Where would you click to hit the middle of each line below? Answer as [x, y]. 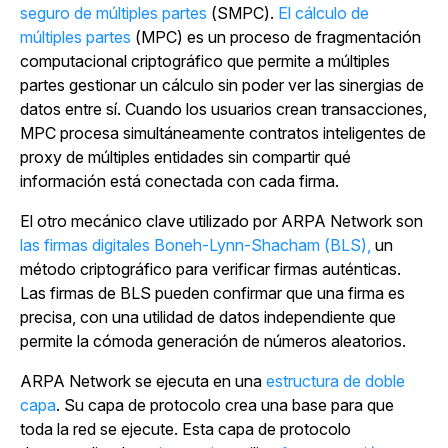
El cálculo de [323, 13]
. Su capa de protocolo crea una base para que [225, 405]
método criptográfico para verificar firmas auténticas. [210, 269]
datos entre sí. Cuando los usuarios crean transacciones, [223, 109]
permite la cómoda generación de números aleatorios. [213, 341]
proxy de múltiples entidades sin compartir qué [185, 157]
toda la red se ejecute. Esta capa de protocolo [185, 429]
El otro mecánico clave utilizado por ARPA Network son [221, 221]
